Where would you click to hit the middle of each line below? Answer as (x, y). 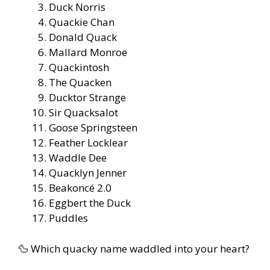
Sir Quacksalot (83, 113)
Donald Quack (83, 37)
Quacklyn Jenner (88, 173)
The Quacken (80, 83)
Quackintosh (79, 67)
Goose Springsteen (93, 128)
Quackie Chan (82, 22)
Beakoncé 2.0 (80, 188)
